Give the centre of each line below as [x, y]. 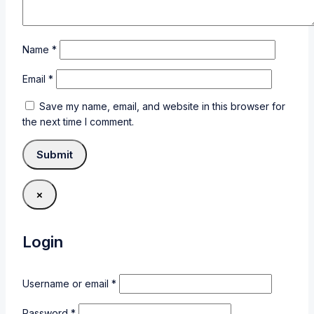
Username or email [67, 283]
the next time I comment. [78, 122]
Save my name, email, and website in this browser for [162, 107]
